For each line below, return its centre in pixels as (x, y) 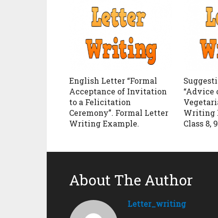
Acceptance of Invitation (118, 91)
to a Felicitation (100, 102)
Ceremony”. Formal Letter (119, 112)
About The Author (131, 180)
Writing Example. (104, 123)
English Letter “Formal (113, 80)
